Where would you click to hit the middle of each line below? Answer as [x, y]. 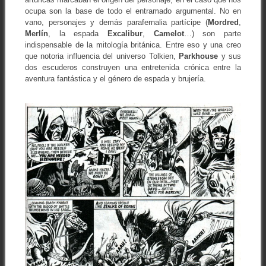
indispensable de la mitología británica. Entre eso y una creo [133, 45]
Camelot [169, 34]
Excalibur [125, 34]
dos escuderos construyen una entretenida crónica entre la [133, 68]
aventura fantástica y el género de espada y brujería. [115, 79]
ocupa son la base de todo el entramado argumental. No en [133, 11]
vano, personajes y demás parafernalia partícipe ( [116, 23]
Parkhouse [199, 56]
